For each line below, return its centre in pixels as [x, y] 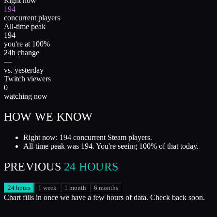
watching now [26, 96]
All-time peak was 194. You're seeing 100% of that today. [111, 146]
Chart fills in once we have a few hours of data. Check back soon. [104, 198]
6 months [106, 188]
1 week [47, 188]
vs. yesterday [24, 70]
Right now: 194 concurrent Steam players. [88, 137]
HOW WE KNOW [48, 116]
